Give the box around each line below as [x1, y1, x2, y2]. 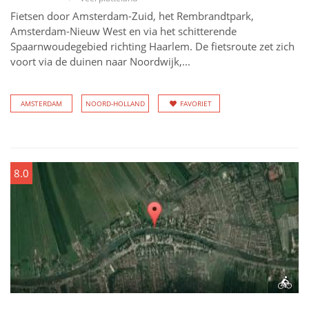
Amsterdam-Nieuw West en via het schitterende [10, 24, 237, 38]
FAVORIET [180, 99, 212, 108]
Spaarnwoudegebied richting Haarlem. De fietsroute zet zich [10, 39, 295, 53]
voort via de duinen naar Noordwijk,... [10, 54, 190, 68]
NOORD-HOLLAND [86, 99, 145, 108]
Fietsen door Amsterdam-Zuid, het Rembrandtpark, [10, 9, 254, 23]
